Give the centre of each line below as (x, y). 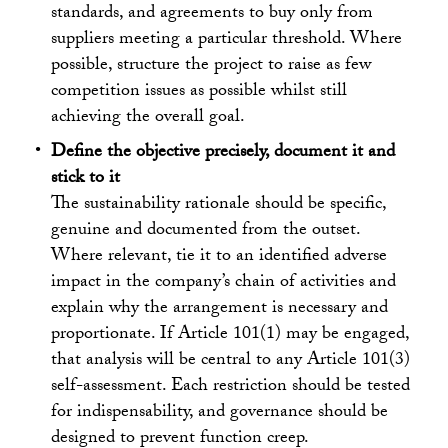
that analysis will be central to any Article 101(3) (231, 361)
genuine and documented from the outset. (206, 231)
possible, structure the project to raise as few (211, 66)
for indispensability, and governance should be (220, 413)
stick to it (86, 179)
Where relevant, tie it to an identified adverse (219, 257)
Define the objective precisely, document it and (223, 153)
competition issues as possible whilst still (199, 92)
